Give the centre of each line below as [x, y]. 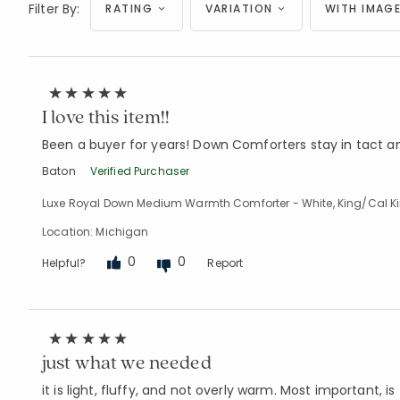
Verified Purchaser [140, 171]
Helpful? [64, 262]
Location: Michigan [96, 231]
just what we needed [127, 361]
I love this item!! [106, 116]
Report [225, 262]
